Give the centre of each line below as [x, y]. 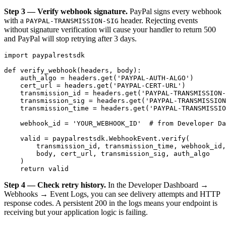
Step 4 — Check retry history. [55, 185]
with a [15, 20]
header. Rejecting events [158, 20]
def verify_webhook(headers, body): [73, 70]
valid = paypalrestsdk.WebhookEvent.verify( [97, 138]
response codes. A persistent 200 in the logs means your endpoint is [111, 203]
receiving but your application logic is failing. [76, 212]
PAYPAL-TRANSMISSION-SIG [72, 21]
